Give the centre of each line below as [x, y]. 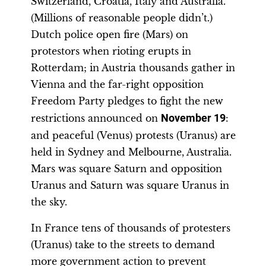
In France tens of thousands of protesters [131, 228]
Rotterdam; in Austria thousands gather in [133, 68]
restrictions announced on [96, 118]
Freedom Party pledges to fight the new [127, 101]
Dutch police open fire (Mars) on [110, 34]
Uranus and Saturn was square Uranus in [130, 185]
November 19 [193, 118]
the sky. [49, 202]
